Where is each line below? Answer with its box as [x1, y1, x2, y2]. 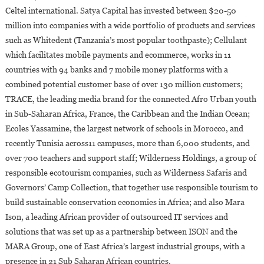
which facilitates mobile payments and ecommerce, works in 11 [5, 49, 231, 60]
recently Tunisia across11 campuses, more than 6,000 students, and [5, 138, 250, 148]
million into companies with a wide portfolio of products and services [5, 20, 255, 30]
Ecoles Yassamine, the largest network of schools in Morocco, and [5, 123, 243, 133]
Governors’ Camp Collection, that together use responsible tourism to [5, 182, 258, 192]
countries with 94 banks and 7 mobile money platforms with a [5, 64, 228, 74]
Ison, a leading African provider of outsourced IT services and [5, 212, 228, 222]
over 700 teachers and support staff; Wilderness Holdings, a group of [5, 153, 256, 163]
